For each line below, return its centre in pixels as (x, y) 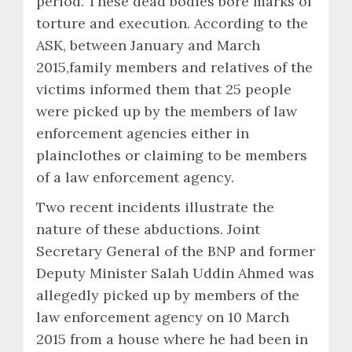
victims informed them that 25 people (164, 89)
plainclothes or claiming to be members (172, 155)
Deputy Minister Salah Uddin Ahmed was (175, 273)
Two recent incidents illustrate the (155, 207)
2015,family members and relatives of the (174, 67)
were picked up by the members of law (167, 111)
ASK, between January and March (148, 45)
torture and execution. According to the (172, 23)
